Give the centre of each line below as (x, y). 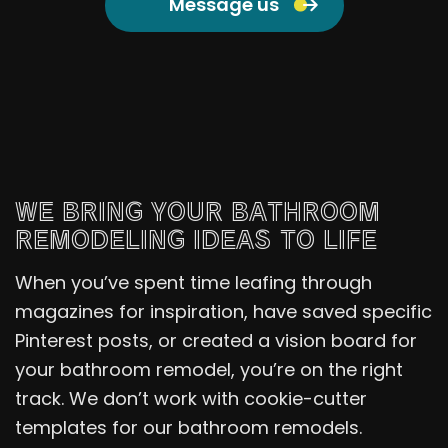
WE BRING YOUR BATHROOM (197, 210)
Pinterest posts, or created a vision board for (216, 340)
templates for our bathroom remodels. (188, 427)
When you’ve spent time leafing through (193, 282)
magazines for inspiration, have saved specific (223, 311)
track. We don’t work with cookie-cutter (191, 398)
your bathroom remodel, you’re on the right (209, 369)
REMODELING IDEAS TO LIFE (196, 238)
